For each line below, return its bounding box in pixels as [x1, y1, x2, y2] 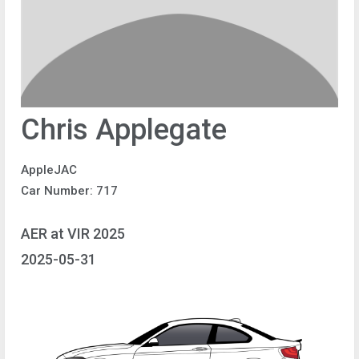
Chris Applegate [21, 113, 227, 147]
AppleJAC [21, 163, 77, 177]
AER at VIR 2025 [21, 224, 125, 242]
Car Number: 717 [21, 184, 118, 198]
